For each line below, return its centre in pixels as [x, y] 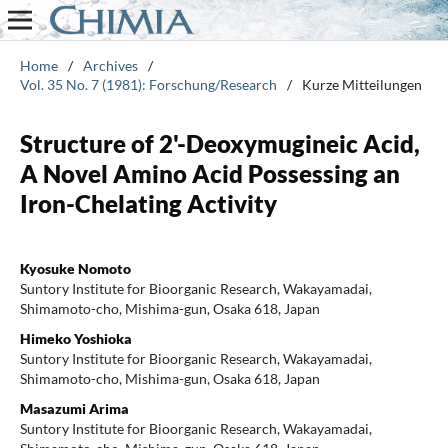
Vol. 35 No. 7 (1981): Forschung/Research [148, 84]
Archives [110, 65]
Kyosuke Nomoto [75, 268]
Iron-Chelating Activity [148, 203]
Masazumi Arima [74, 408]
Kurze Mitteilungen [361, 84]
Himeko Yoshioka [75, 338]
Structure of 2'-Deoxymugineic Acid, [219, 143]
